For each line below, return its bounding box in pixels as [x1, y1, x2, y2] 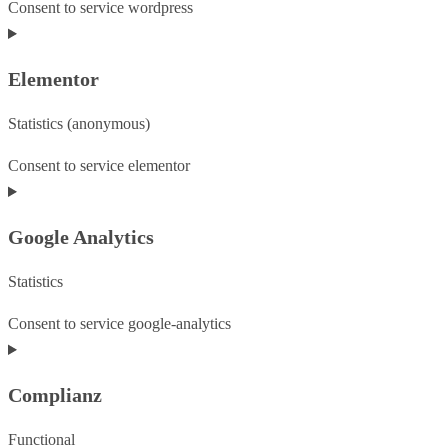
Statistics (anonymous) [8, 115, 150, 133]
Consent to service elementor [8, 157, 190, 175]
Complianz [8, 384, 102, 407]
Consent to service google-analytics [8, 315, 231, 333]
